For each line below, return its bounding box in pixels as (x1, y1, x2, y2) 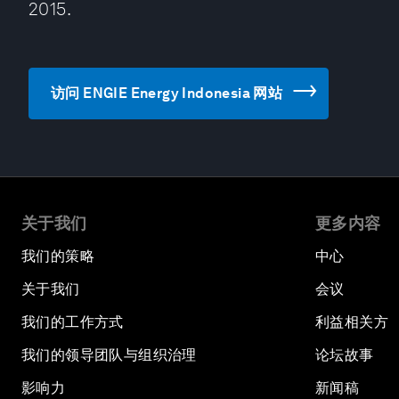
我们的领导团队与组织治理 (21, 346, 197, 363)
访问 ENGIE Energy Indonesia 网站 (51, 85, 283, 102)
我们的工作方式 (21, 313, 124, 330)
